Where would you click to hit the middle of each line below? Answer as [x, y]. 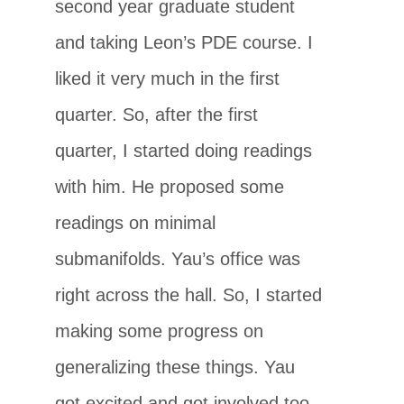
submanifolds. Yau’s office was [178, 258]
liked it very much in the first [168, 78]
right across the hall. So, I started [189, 294]
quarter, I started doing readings [184, 150]
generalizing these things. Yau [175, 367]
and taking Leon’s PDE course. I [184, 42]
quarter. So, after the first [157, 114]
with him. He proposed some [170, 186]
